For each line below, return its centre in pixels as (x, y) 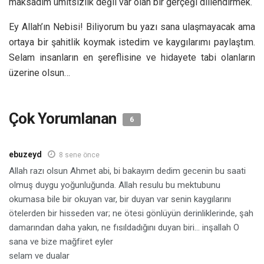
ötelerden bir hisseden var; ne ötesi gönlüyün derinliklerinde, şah (131, 213)
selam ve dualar (39, 255)
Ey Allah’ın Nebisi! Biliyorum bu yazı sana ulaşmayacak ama (132, 27)
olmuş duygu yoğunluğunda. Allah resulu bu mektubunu (115, 185)
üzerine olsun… (39, 72)
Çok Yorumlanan (65, 118)
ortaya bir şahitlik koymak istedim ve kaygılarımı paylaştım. (132, 42)
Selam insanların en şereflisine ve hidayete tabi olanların (132, 57)
